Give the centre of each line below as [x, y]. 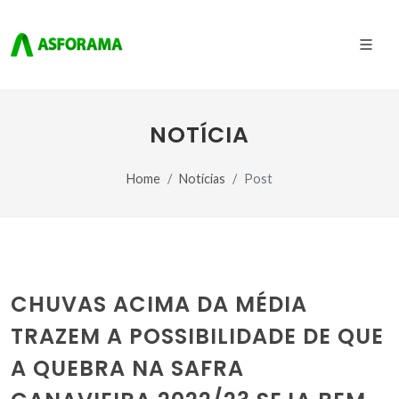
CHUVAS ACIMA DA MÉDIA [159, 304]
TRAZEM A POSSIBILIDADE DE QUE [197, 336]
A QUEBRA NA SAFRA [127, 368]
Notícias [202, 179]
